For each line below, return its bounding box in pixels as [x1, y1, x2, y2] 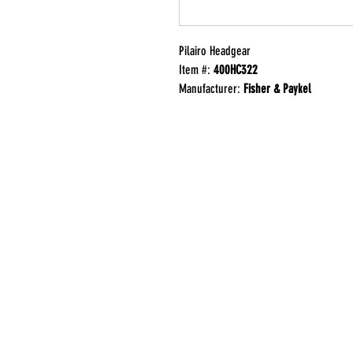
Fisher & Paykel [243, 81, 311, 96]
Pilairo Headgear [179, 43, 251, 58]
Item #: [179, 62, 214, 77]
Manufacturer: [179, 81, 243, 96]
